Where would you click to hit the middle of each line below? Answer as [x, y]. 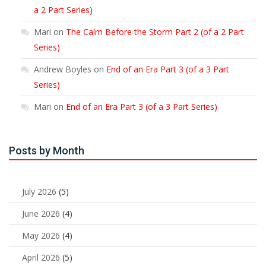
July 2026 [39, 192]
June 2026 [41, 214]
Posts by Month [47, 151]
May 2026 [41, 236]
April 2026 [41, 258]
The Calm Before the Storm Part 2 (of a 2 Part [155, 32]
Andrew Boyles [63, 69]
